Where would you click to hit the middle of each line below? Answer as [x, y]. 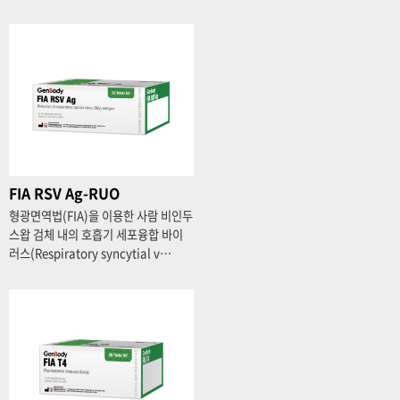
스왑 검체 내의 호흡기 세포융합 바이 [96, 234]
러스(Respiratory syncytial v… [90, 253]
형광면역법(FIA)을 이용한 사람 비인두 [101, 216]
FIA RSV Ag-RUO [64, 193]
